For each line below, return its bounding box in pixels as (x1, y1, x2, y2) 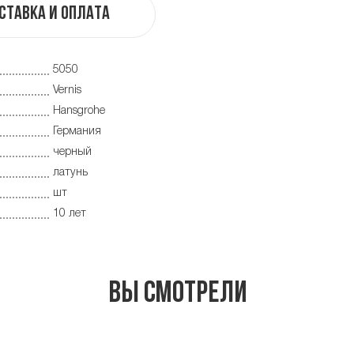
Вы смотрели (107, 279, 247, 311)
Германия (53, 126, 101, 137)
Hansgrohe (53, 106, 105, 117)
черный (53, 147, 92, 158)
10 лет (53, 209, 86, 220)
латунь (53, 168, 88, 179)
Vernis (53, 85, 81, 96)
